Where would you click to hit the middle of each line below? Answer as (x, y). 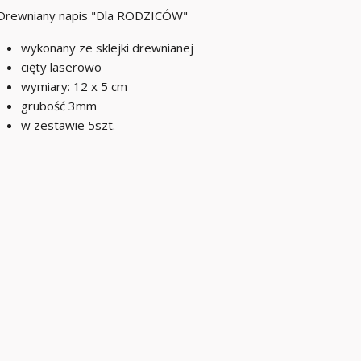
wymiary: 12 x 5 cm (74, 86)
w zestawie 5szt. (68, 125)
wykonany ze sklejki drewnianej (107, 48)
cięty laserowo (61, 67)
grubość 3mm (59, 106)
